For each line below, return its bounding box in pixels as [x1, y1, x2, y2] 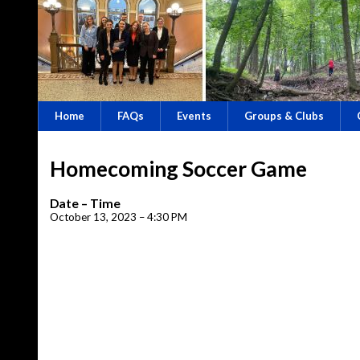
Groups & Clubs [244, 109, 324, 122]
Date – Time [50, 195, 121, 211]
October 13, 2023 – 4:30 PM [50, 210, 187, 223]
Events [177, 109, 211, 122]
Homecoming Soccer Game [50, 156, 307, 182]
